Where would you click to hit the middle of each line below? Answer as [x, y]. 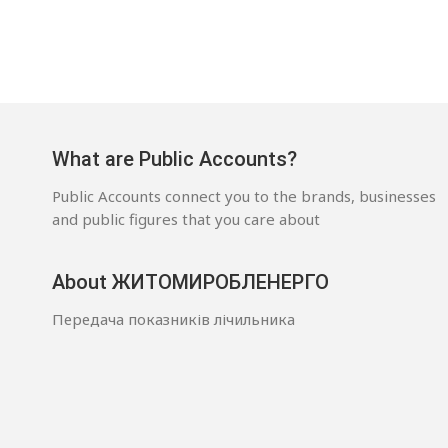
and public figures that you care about [186, 218]
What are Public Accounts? [174, 158]
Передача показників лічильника [173, 318]
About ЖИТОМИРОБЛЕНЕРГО [190, 281]
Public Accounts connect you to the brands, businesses [244, 195]
